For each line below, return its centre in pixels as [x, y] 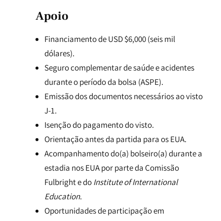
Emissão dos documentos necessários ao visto [124, 96]
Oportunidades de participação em [104, 211]
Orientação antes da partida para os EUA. [115, 139]
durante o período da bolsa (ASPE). [104, 82]
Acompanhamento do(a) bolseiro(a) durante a [123, 153]
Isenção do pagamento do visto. [99, 125]
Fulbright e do [69, 182]
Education [62, 196]
